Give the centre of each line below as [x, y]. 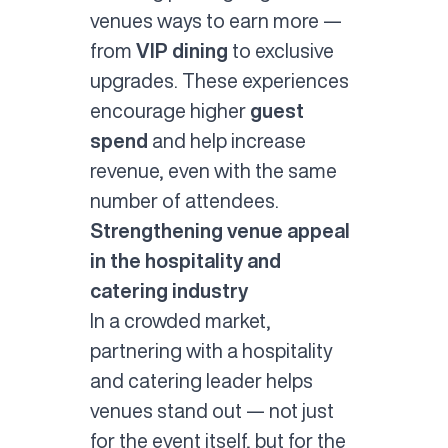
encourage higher [169, 111]
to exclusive [280, 51]
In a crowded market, [180, 321]
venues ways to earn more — [215, 21]
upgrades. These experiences [219, 81]
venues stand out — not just [211, 411]
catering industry [168, 291]
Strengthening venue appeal [219, 231]
